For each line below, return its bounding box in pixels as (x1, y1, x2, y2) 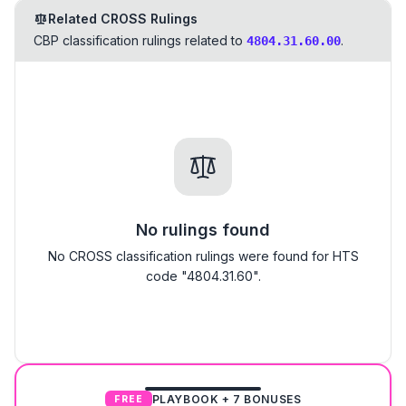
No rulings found (136, 220, 270, 239)
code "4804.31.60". (145, 268, 261, 284)
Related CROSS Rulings (48, 11, 198, 26)
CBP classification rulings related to (34, 33, 243, 48)
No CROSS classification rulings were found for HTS (47, 248, 359, 264)
